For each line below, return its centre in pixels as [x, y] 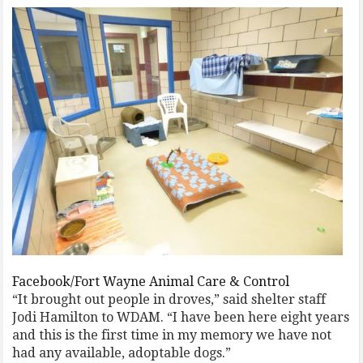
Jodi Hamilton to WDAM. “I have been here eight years [181, 317]
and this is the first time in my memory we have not [172, 335]
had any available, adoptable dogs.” [122, 352]
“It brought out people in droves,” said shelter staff [169, 299]
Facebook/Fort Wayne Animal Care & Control [151, 281]
